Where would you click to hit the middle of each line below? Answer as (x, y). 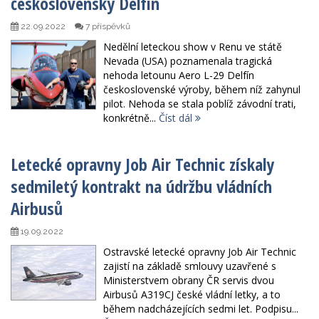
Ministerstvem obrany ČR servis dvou (189, 281)
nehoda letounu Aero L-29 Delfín (179, 75)
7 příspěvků (107, 27)
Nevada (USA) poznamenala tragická (188, 61)
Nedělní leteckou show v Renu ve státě (193, 47)
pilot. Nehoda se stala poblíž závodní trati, (200, 104)
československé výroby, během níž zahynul (202, 90)
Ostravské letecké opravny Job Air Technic (200, 252)
